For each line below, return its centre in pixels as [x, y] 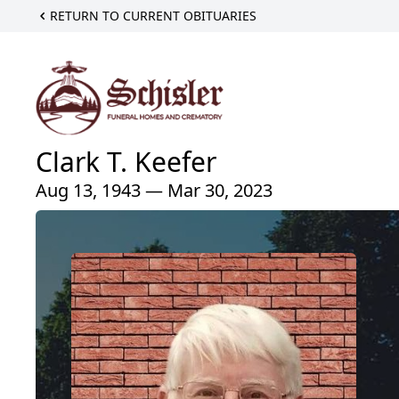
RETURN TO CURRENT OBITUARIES [153, 16]
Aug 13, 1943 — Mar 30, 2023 [154, 190]
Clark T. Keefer [126, 161]
